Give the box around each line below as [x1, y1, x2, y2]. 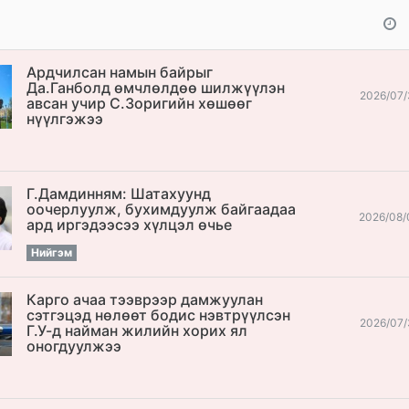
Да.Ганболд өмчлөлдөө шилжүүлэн [26, 78, 286, 97]
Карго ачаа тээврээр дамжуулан [26, 289, 264, 309]
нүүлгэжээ [26, 109, 104, 128]
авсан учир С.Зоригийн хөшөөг [26, 93, 253, 112]
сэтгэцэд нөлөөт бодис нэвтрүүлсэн [26, 305, 291, 324]
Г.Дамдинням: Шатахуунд [26, 184, 212, 203]
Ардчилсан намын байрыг [26, 62, 214, 81]
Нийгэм [30, 245, 72, 259]
